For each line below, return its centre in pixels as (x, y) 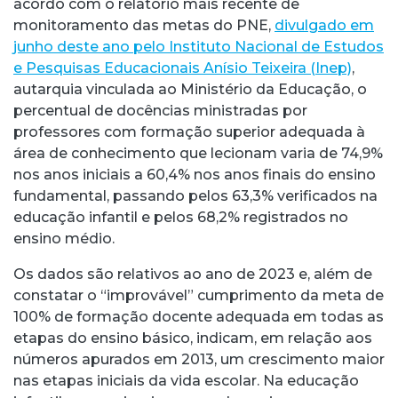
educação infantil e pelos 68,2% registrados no (181, 217)
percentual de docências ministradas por (160, 110)
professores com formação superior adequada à (189, 131)
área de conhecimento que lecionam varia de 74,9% (198, 153)
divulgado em (324, 25)
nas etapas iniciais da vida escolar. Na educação (186, 380)
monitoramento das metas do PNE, (144, 25)
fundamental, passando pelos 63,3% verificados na (195, 195)
